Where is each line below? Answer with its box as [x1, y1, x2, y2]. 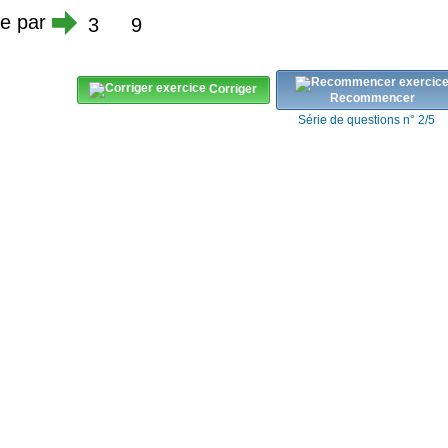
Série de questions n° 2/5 [298, 112, 435, 127]
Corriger [209, 82, 257, 97]
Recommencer [329, 90, 415, 105]
